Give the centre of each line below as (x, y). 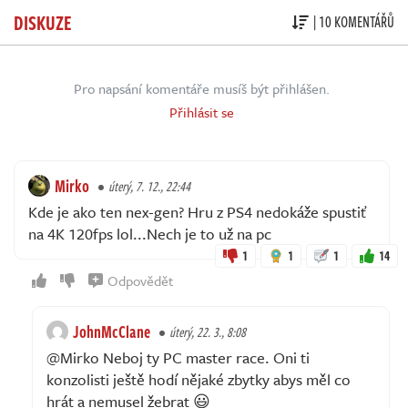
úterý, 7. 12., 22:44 (149, 186)
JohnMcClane (112, 331)
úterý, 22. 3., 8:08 (208, 331)
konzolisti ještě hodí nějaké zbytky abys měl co (199, 379)
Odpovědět (140, 280)
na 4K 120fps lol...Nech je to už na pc (150, 233)
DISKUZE (43, 21)
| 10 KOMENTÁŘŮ (354, 22)
